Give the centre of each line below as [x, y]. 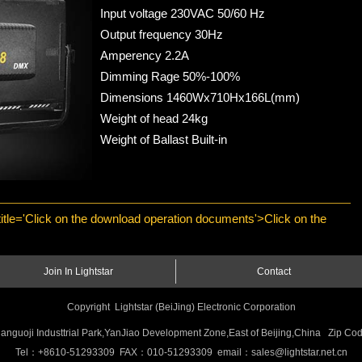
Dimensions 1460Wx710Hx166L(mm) [200, 97]
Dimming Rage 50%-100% [170, 76]
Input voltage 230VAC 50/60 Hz [183, 13]
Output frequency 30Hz [162, 34]
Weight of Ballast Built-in [164, 139]
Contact [274, 272]
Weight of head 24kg [154, 118]
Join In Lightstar [78, 272]
